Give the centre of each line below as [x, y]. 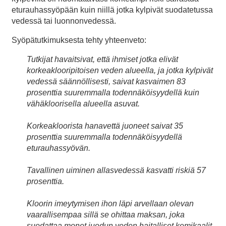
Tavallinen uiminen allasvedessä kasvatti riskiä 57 [116, 171]
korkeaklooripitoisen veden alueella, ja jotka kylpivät [120, 71]
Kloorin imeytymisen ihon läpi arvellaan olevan [110, 204]
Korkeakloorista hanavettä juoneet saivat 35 [105, 126]
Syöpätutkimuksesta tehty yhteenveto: [79, 40]
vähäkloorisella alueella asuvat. [83, 104]
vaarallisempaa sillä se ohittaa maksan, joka [106, 215]
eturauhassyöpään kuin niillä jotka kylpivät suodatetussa [112, 10]
